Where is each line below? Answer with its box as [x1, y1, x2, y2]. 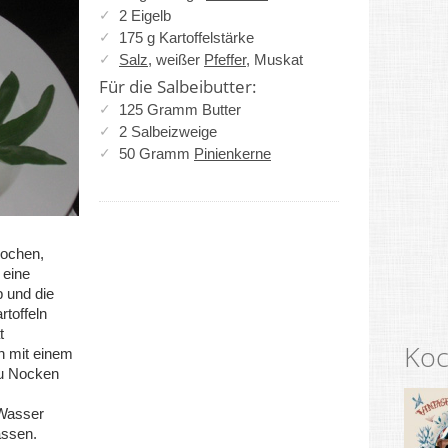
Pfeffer [204, 51, 246, 68]
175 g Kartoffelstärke [119, 29, 254, 46]
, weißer [148, 51, 204, 68]
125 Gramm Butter [119, 101, 241, 118]
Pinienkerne [194, 145, 271, 162]
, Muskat [246, 51, 303, 68]
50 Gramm [119, 145, 194, 162]
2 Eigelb [119, 7, 171, 24]
